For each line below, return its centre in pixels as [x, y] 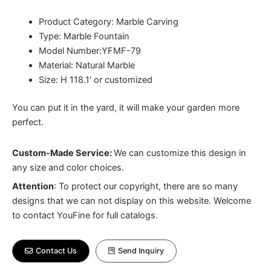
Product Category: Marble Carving [108, 22]
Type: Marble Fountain [84, 36]
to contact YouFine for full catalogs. [85, 216]
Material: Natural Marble [87, 65]
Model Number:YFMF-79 [90, 51]
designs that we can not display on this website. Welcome [132, 201]
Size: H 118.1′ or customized [95, 80]
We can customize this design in [180, 153]
